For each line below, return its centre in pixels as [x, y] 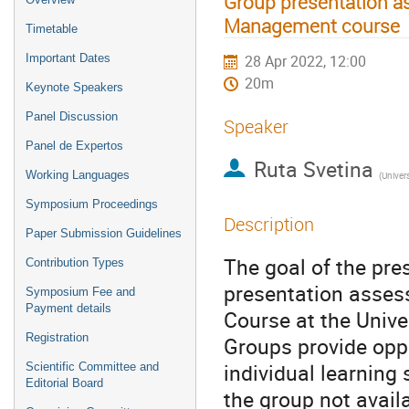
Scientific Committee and [92, 367]
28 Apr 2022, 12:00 [306, 61]
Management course [312, 25]
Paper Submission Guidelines [104, 233]
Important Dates [68, 58]
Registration [57, 337]
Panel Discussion [72, 116]
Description [269, 224]
